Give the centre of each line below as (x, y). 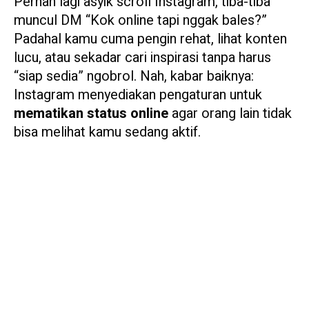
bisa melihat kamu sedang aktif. (107, 132)
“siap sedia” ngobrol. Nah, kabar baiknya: (134, 76)
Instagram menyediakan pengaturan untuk (138, 94)
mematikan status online (91, 113)
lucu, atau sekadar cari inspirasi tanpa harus (142, 57)
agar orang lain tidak (230, 113)
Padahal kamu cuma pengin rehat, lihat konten (150, 39)
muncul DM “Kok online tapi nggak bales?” (140, 20)
